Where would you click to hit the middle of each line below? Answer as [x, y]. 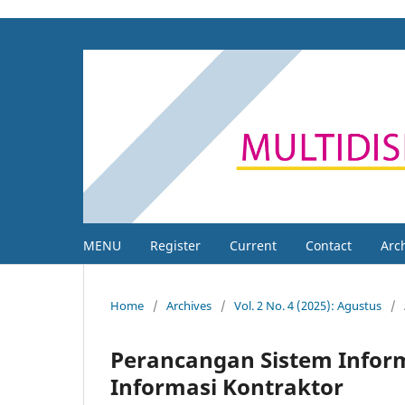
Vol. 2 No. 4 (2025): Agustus [308, 305]
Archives [189, 305]
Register [175, 245]
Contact [329, 245]
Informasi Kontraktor [227, 386]
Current [253, 245]
